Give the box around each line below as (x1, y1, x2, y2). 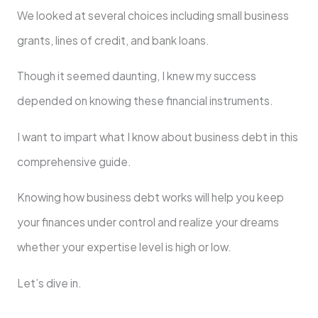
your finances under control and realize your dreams (16, 215, 279, 229)
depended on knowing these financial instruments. (16, 94, 273, 108)
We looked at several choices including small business (16, 8, 289, 22)
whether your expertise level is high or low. (16, 240, 231, 254)
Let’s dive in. (16, 275, 82, 290)
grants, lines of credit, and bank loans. (16, 33, 209, 47)
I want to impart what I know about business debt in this (16, 129, 298, 143)
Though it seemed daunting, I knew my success (16, 69, 256, 83)
